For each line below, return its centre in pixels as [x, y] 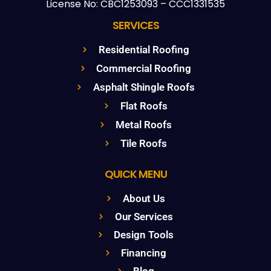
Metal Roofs [144, 124]
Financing [144, 253]
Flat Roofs [144, 106]
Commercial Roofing [144, 68]
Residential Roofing [144, 49]
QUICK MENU [135, 174]
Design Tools [144, 234]
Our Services [144, 216]
